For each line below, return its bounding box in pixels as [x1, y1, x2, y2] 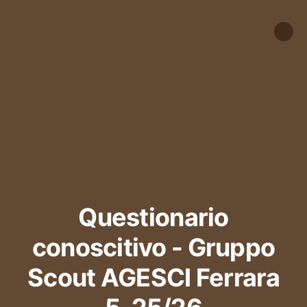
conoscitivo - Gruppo [32, 232, 275, 263]
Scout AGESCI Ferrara [27, 262, 280, 293]
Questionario [78, 202, 229, 233]
